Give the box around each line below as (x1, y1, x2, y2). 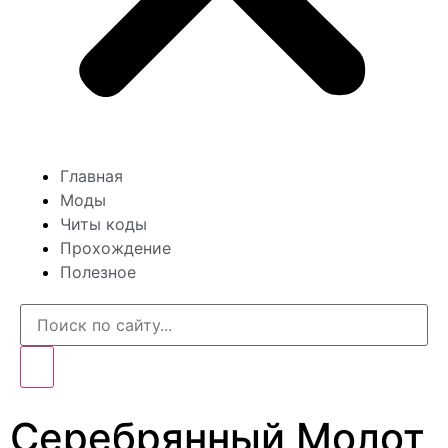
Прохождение (60, 238, 171, 258)
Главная (60, 166, 123, 186)
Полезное (60, 262, 136, 282)
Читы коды (60, 214, 147, 234)
